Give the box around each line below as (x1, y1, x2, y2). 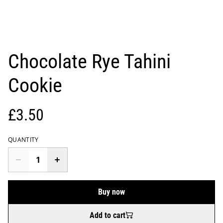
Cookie (8, 73, 62, 97)
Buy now (98, 187, 125, 197)
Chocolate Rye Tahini (8, 49, 171, 73)
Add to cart (90, 210, 125, 220)
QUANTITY (8, 135, 39, 144)
